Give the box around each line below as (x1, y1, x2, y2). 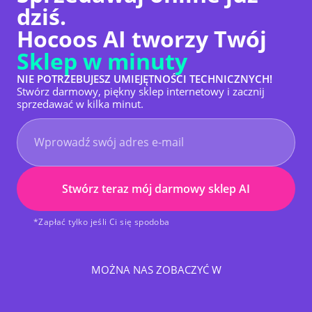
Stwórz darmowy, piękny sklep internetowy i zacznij (17, 84, 265, 98)
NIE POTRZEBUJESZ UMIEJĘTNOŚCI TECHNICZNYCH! (17, 72, 272, 86)
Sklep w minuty (17, 46, 187, 76)
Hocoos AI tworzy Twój (17, 24, 267, 54)
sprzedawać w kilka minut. (17, 97, 143, 111)
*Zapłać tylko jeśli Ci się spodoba (33, 216, 170, 228)
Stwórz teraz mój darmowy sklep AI (62, 180, 250, 196)
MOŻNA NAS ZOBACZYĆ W (91, 263, 221, 276)
